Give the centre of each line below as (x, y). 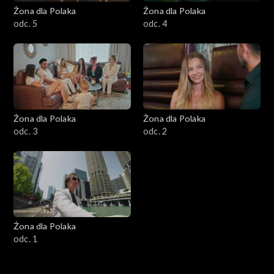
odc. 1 (26, 239)
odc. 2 (155, 131)
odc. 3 (26, 131)
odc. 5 (26, 23)
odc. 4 (155, 23)
